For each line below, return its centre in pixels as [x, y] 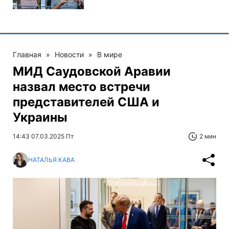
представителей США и [86, 102]
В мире [110, 54]
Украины [40, 117]
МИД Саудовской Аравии [92, 71]
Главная [27, 54]
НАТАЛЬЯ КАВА [51, 160]
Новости [69, 54]
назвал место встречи [82, 86]
